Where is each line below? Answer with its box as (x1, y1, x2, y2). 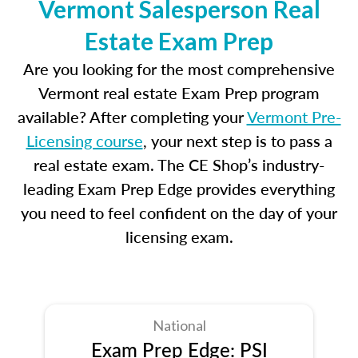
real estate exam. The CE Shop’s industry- (34, 153, 324, 176)
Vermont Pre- (246, 105, 341, 128)
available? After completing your (17, 105, 247, 128)
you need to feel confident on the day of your (21, 201, 337, 224)
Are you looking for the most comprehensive (23, 58, 335, 80)
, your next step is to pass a (142, 129, 332, 152)
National (152, 316, 206, 334)
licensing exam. (125, 225, 233, 248)
